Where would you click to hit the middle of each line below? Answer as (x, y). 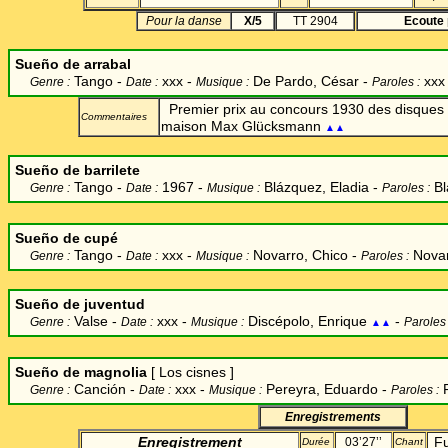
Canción (100, 389)
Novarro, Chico (302, 255)
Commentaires (114, 116)
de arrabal (95, 64)
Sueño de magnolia (81, 372)
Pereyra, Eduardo (322, 389)
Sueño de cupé (66, 238)
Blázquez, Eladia (316, 187)
